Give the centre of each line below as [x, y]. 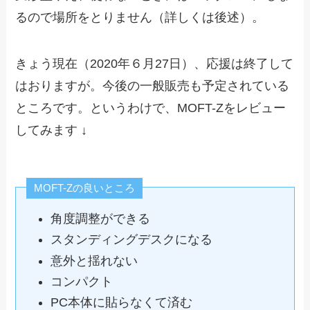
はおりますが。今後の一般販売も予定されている [153, 86]
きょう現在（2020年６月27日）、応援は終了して [155, 64]
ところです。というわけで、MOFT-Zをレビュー [151, 108]
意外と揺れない [94, 261]
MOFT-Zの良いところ [85, 188]
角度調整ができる [100, 218]
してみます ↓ [52, 130]
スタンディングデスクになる [131, 240]
